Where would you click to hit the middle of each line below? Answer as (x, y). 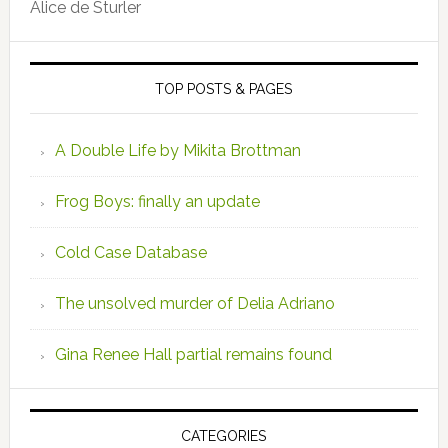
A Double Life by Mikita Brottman (177, 150)
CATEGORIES (224, 436)
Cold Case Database (130, 252)
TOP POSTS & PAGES (224, 89)
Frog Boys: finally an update (157, 201)
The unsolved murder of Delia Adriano (194, 303)
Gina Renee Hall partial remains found (193, 354)
